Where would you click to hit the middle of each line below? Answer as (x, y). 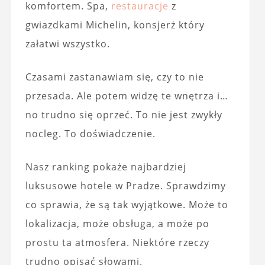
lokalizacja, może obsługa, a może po (117, 224)
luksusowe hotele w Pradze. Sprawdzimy (125, 186)
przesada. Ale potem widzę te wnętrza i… (127, 96)
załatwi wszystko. (67, 44)
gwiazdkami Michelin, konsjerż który (115, 25)
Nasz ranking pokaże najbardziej (106, 167)
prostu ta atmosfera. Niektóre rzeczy (117, 243)
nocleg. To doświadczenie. (90, 134)
